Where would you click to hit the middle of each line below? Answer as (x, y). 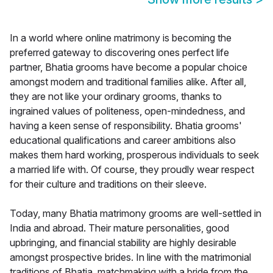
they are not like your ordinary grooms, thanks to (116, 97)
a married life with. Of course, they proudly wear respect (132, 170)
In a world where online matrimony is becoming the (121, 38)
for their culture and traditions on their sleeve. (108, 184)
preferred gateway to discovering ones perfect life (119, 53)
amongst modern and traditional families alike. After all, (128, 82)
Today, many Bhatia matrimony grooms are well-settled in (136, 214)
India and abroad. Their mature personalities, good (119, 228)
